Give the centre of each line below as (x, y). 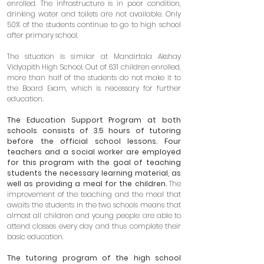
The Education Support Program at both (94, 120)
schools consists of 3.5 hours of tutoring (94, 131)
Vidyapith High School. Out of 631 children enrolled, (94, 67)
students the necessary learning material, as (94, 173)
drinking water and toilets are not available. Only (94, 14)
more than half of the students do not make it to (94, 77)
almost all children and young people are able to (94, 215)
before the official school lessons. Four (94, 141)
